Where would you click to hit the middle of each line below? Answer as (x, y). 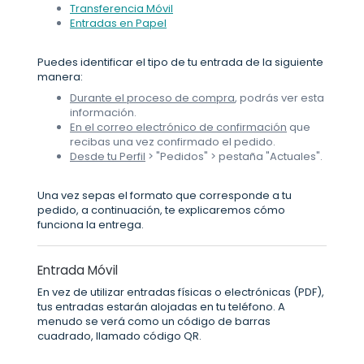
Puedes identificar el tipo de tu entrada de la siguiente (180, 62)
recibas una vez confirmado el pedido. (173, 142)
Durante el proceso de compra (152, 98)
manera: (60, 77)
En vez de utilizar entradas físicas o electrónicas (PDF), (181, 292)
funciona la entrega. (91, 225)
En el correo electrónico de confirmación (178, 127)
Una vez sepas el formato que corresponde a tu (165, 195)
